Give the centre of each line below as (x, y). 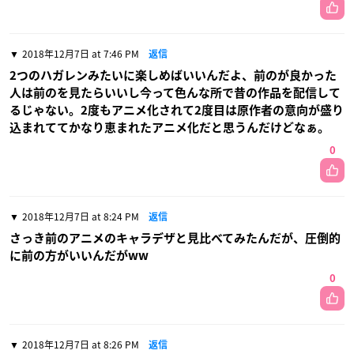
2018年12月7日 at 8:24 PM (81, 217)
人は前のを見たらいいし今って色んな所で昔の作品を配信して (175, 93)
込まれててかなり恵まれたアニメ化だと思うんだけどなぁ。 (169, 128)
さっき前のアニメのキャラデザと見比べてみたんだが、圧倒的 (175, 239)
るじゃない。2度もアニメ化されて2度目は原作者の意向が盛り (177, 111)
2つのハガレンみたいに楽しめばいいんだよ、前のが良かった (173, 76)
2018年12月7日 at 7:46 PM (81, 54)
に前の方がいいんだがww (79, 256)
